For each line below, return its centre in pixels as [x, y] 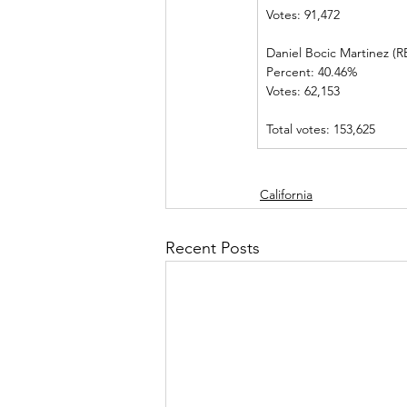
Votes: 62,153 [314, 91]
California [286, 194]
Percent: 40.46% [335, 72]
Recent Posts [213, 248]
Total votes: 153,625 [321, 129]
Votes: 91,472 [314, 15]
